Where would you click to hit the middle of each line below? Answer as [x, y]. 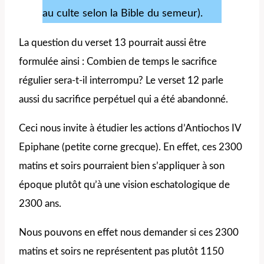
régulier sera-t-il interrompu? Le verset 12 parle [121, 80]
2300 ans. [40, 203]
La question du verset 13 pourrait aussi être [113, 42]
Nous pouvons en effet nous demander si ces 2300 [129, 232]
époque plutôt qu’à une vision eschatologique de [124, 184]
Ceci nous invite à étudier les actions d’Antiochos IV [130, 128]
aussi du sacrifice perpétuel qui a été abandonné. [123, 99]
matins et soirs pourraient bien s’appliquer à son [122, 166]
